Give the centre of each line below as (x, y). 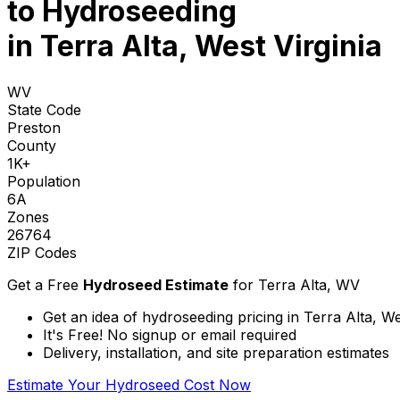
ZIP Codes (42, 252)
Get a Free (45, 284)
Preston (34, 127)
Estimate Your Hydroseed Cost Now (129, 384)
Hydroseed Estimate (156, 284)
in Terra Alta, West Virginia (195, 46)
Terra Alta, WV (309, 284)
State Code (44, 109)
